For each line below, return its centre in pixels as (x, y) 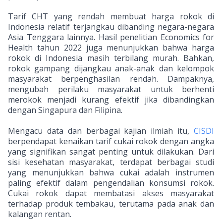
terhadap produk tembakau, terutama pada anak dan (111, 204)
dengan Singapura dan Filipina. (65, 110)
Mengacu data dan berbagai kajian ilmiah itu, (101, 131)
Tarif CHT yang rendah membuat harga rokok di (111, 16)
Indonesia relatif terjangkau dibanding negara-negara (111, 27)
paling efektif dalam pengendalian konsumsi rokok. (111, 183)
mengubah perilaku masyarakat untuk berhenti (111, 89)
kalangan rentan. (40, 214)
